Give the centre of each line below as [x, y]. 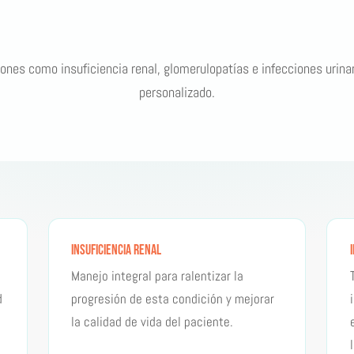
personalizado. [177, 92]
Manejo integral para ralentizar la [158, 275]
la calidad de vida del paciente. [153, 321]
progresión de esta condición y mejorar [173, 298]
